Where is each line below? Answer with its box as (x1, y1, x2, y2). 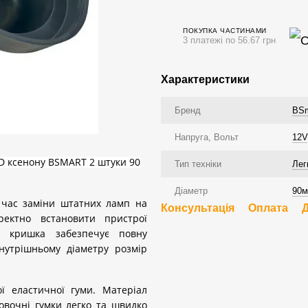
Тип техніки (175, 159, 221, 169)
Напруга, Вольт (175, 132, 239, 142)
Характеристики (161, 74, 250, 85)
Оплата (248, 202, 288, 214)
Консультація (161, 202, 234, 214)
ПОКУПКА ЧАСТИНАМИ (183, 26, 267, 34)
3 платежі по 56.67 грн (183, 34, 276, 45)
